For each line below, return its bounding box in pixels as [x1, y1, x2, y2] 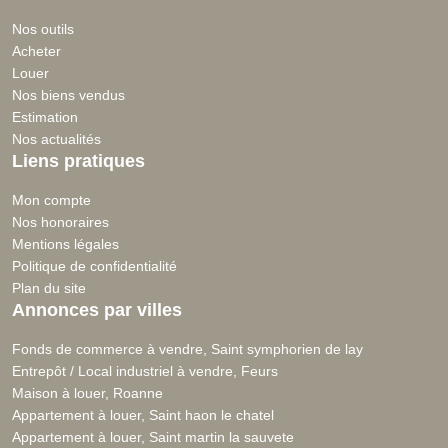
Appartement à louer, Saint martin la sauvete [12, 429, 294, 446]
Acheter [12, 43, 61, 60]
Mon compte [12, 192, 91, 209]
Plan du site [12, 280, 86, 297]
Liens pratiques [12, 151, 145, 172]
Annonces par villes [12, 300, 182, 321]
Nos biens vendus [12, 87, 125, 104]
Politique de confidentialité [12, 258, 177, 275]
